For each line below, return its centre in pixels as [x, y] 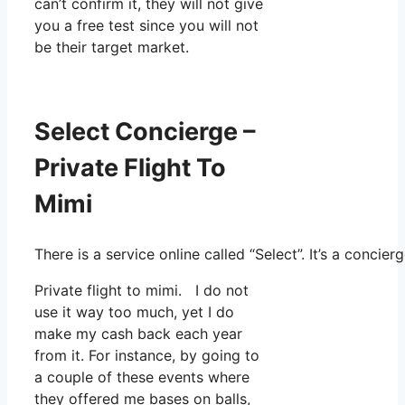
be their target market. [112, 47]
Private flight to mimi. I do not [141, 290]
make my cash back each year [138, 333]
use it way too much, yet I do [134, 311]
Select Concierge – [145, 132]
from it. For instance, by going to [147, 355]
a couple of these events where [142, 377]
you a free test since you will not [146, 25]
